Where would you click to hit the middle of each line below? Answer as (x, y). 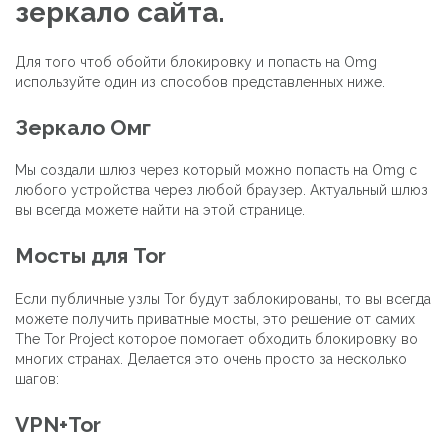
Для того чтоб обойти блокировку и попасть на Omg (196, 61)
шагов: (37, 378)
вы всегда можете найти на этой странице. (160, 210)
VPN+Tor (58, 424)
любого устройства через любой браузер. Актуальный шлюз (221, 190)
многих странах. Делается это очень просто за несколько (211, 358)
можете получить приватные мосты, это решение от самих (215, 318)
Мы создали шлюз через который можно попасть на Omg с (216, 170)
